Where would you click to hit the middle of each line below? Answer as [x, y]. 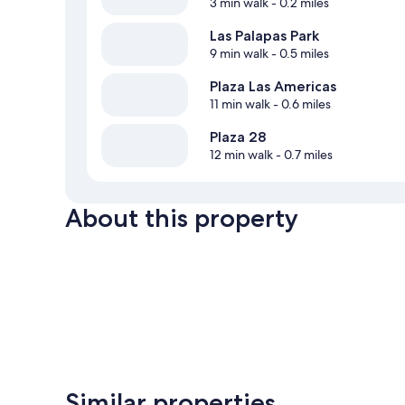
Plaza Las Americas [273, 87]
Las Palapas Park [264, 36]
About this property [182, 218]
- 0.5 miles [299, 54]
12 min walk [241, 155]
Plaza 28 [238, 137]
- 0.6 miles [301, 104]
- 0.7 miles [303, 155]
